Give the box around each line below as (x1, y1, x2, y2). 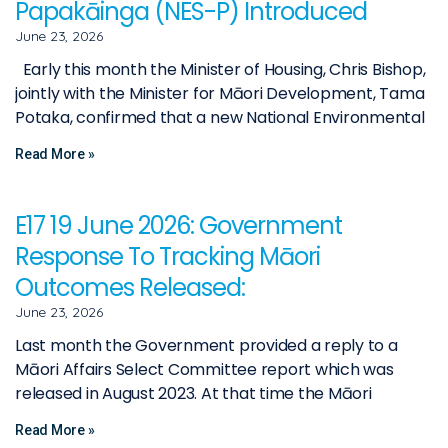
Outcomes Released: (15, 270, 246, 304)
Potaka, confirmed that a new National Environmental (15, 105, 425, 129)
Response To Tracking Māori (15, 239, 321, 273)
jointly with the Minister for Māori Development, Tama (15, 81, 425, 105)
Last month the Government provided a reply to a (15, 333, 398, 357)
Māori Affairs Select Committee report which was (15, 357, 394, 381)
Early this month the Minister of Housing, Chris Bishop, (15, 57, 426, 81)
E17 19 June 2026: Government (15, 208, 343, 242)
